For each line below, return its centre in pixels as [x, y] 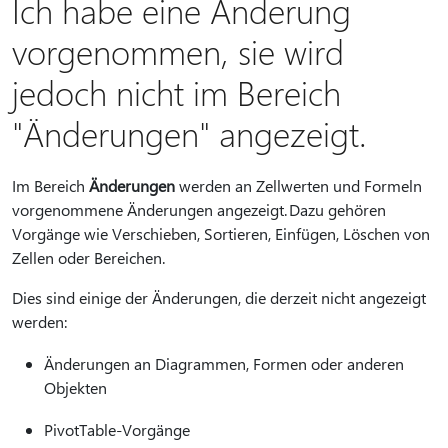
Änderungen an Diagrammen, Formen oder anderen [224, 363]
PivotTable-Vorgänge [117, 429]
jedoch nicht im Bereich [176, 92]
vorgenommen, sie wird [178, 51]
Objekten [75, 387]
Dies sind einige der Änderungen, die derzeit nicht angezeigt [219, 297]
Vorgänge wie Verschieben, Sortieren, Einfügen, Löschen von [221, 233]
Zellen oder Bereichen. [88, 257]
